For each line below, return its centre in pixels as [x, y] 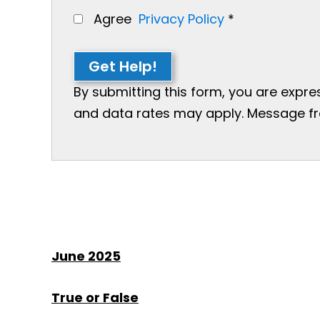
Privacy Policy [181, 19]
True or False [95, 297]
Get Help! [123, 66]
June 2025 [86, 256]
